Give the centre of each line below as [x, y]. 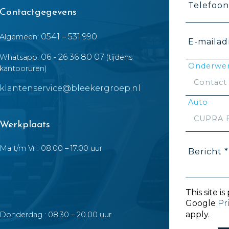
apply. [198, 214]
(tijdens [118, 57]
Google [202, 203]
